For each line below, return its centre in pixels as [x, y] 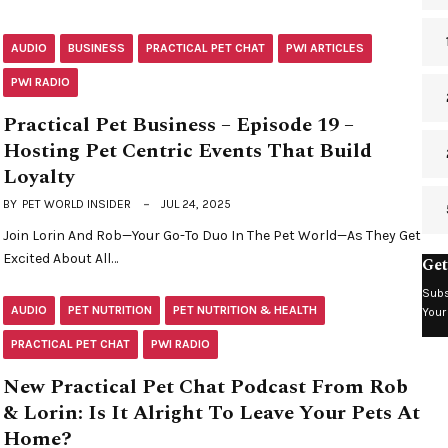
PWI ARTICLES [325, 48]
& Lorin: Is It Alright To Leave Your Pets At [212, 413]
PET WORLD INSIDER [77, 204]
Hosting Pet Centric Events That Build [188, 151]
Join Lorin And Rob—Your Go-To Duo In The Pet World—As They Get [212, 236]
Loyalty [39, 177]
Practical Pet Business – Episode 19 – [179, 125]
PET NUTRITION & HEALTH [245, 310]
